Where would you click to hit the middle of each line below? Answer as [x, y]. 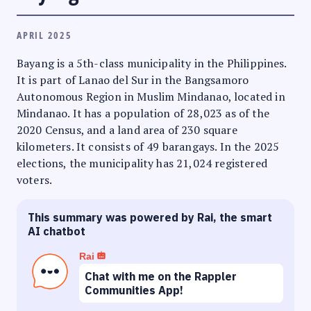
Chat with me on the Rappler [161, 276]
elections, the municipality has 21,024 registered [142, 163]
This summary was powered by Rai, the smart [150, 217]
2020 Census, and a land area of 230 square [127, 129]
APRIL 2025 [44, 35]
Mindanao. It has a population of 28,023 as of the [143, 113]
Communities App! [134, 290]
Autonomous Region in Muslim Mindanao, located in [151, 96]
